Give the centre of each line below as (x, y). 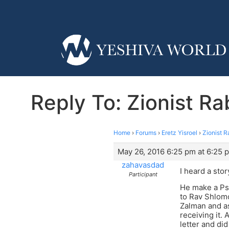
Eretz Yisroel (179, 132)
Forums (146, 132)
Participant (143, 174)
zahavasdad (143, 165)
